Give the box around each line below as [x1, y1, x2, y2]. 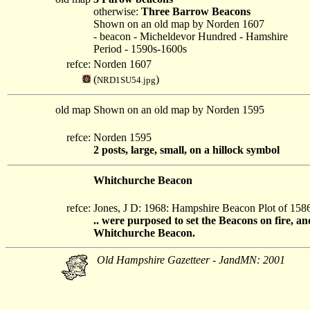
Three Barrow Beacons [141, 6, 250, 17]
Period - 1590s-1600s [93, 43, 187, 55]
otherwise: [93, 6, 141, 17]
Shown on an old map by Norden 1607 [93, 18, 264, 30]
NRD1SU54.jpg [97, 75, 156, 85]
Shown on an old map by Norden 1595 [93, 104, 264, 116]
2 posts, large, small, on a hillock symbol [93, 144, 280, 156]
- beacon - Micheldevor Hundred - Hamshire [93, 30, 288, 42]
